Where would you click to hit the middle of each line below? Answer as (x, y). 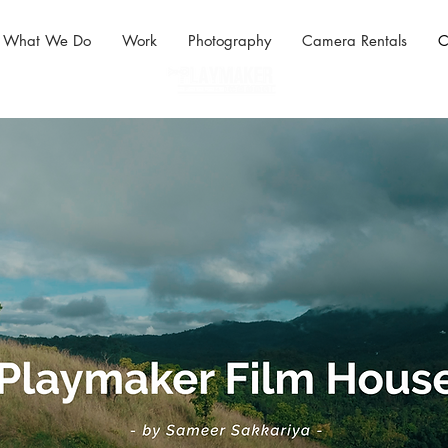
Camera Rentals (354, 40)
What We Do (47, 40)
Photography (229, 40)
